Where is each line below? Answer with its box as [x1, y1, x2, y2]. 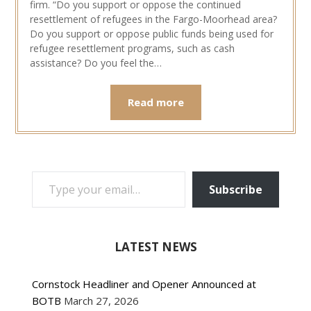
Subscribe [208, 182, 262, 198]
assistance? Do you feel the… [29, 56, 162, 70]
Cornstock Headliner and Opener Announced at [32, 277, 257, 292]
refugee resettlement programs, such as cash [29, 42, 235, 56]
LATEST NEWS [114, 239, 197, 255]
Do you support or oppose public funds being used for [29, 27, 274, 41]
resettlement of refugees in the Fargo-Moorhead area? [29, 12, 277, 26]
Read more [127, 95, 184, 110]
